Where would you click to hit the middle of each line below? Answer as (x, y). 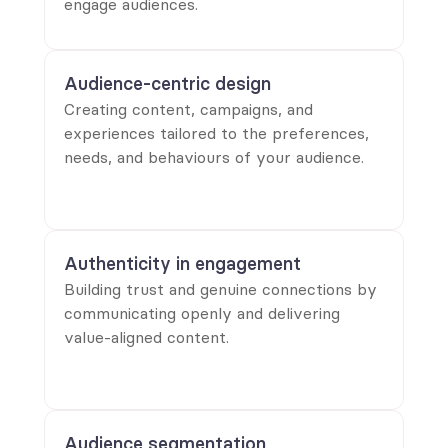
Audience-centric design (167, 83)
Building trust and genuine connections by (220, 289)
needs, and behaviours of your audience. (214, 157)
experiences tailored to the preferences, (216, 133)
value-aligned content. (146, 337)
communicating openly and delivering (202, 313)
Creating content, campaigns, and (188, 109)
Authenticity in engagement (182, 263)
